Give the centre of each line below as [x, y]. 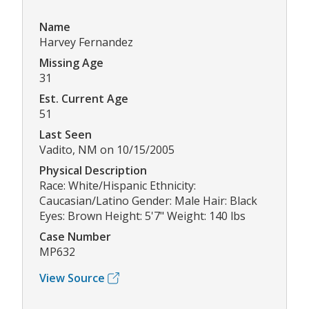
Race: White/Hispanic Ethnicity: [118, 186]
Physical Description [93, 171]
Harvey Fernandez [86, 42]
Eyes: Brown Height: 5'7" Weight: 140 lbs [142, 216]
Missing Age [71, 63]
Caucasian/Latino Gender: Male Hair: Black [148, 201]
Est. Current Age [84, 99]
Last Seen [66, 135]
